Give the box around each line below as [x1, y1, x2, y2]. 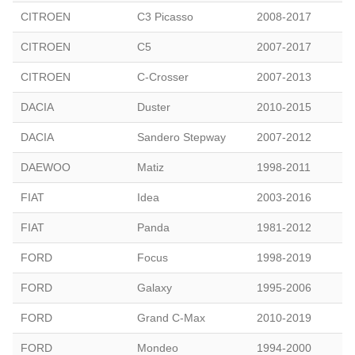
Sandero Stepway [137, 130, 226, 143]
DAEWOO [21, 160, 71, 174]
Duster [137, 100, 170, 113]
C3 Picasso [137, 10, 193, 23]
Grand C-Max [137, 311, 205, 324]
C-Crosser [137, 70, 189, 83]
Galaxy [137, 281, 172, 294]
